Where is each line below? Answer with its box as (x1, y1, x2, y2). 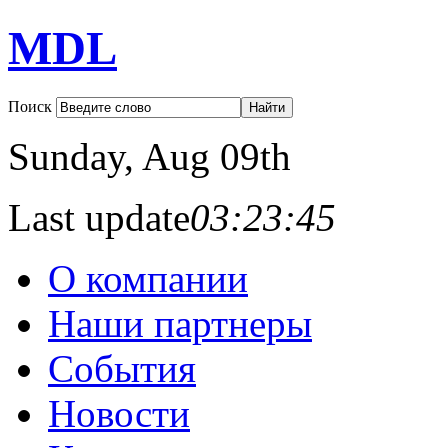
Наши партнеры (48, 301, 312, 345)
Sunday (8, 134, 124, 178)
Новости (48, 391, 190, 435)
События (48, 346, 196, 390)
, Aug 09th (124, 134, 291, 178)
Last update (8, 195, 190, 239)
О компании (48, 256, 248, 300)
